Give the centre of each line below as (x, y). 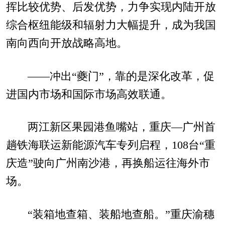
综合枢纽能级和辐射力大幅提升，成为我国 (111, 25)
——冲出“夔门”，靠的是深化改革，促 (121, 76)
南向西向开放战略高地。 (67, 43)
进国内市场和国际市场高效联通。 (89, 94)
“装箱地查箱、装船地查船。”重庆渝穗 (121, 215)
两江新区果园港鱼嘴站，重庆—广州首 (121, 127)
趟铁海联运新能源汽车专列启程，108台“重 (110, 145)
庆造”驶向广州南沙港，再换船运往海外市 (108, 163)
